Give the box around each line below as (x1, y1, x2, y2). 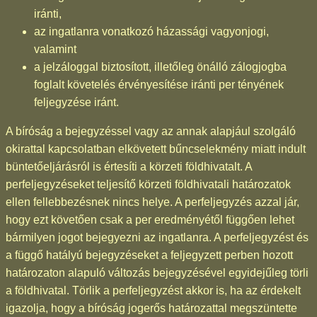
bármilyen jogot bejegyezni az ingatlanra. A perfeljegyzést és (6, 231, 309, 243)
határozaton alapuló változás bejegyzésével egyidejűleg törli (6, 266, 309, 279)
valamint (34, 42, 76, 55)
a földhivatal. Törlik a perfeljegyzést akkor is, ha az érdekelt (6, 284, 301, 296)
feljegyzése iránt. (34, 96, 119, 108)
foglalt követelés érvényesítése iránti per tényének (34, 78, 284, 91)
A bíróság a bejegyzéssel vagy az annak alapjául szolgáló (6, 125, 296, 137)
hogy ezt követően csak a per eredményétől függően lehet (6, 213, 294, 226)
